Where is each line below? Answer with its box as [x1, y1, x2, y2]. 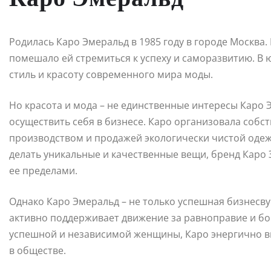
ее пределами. [9, 164, 77, 178]
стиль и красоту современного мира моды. [9, 68, 213, 82]
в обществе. [9, 244, 66, 258]
